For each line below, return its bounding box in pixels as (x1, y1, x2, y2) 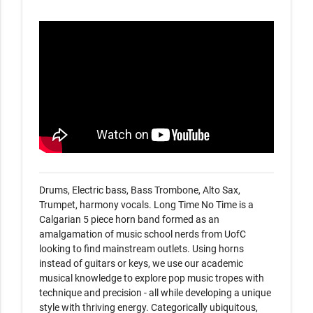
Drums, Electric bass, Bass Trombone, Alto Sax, (39, 184, 240, 196)
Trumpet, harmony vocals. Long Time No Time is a (39, 199, 254, 210)
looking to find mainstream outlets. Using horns (39, 243, 244, 254)
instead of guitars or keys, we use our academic (39, 258, 243, 269)
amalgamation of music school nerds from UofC (39, 228, 246, 240)
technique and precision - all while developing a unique (39, 287, 271, 298)
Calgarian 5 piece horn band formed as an (39, 214, 219, 225)
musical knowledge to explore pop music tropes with (39, 272, 264, 284)
